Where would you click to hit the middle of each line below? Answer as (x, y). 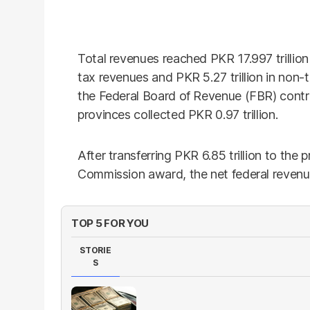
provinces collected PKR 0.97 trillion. (178, 115)
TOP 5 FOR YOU (110, 223)
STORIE (95, 250)
